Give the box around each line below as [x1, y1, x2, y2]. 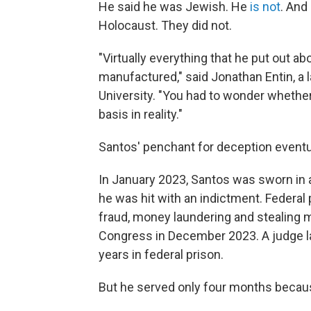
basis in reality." [99, 107, 183, 122]
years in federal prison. [99, 247, 224, 262]
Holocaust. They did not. [99, 18, 232, 33]
